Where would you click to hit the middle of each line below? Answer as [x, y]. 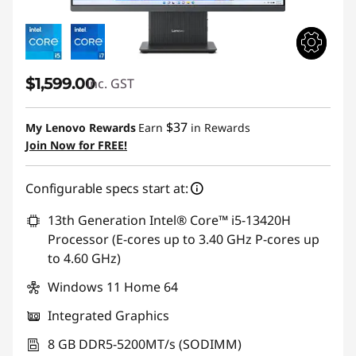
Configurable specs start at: [107, 188]
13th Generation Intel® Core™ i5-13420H [169, 220]
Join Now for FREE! [76, 145]
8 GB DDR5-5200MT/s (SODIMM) [145, 344]
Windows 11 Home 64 [113, 287]
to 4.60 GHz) [84, 258]
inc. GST [110, 83]
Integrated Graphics [108, 315]
